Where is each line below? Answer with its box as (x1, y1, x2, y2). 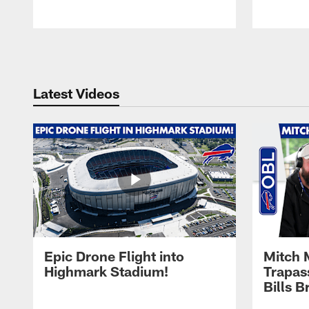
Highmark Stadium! (44, 263, 168, 280)
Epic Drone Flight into (44, 248, 184, 265)
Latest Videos (33, 84, 119, 101)
